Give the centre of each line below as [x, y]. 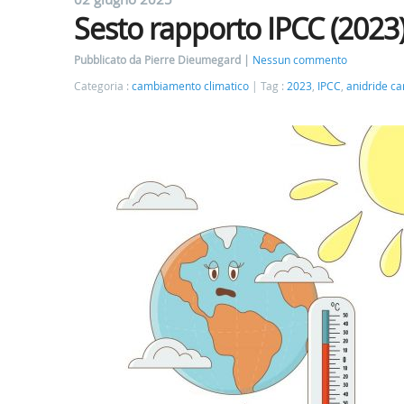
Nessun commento [300, 60]
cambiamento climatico [190, 86]
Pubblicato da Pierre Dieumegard [159, 60]
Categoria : [103, 86]
